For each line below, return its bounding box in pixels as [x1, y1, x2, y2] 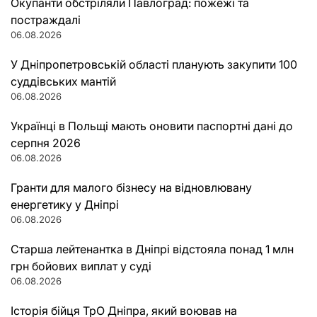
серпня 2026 [11, 136, 81, 151]
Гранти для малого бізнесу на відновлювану [11, 180, 252, 195]
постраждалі [11, 13, 81, 28]
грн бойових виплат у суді [11, 259, 151, 274]
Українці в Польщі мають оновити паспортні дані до [11, 119, 293, 134]
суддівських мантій [11, 74, 116, 89]
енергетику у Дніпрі [11, 197, 119, 212]
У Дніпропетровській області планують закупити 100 [11, 57, 297, 72]
